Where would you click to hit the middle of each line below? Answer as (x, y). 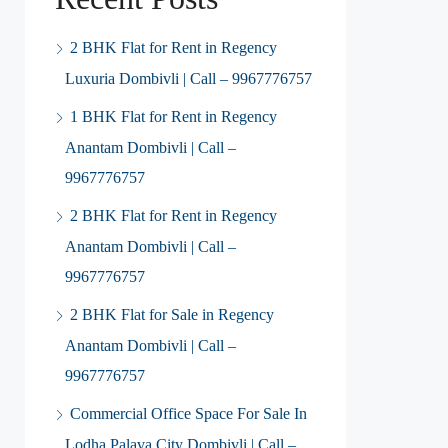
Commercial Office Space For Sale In (188, 413)
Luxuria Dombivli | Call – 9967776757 (188, 78)
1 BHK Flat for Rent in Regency (173, 116)
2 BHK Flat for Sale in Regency (172, 314)
